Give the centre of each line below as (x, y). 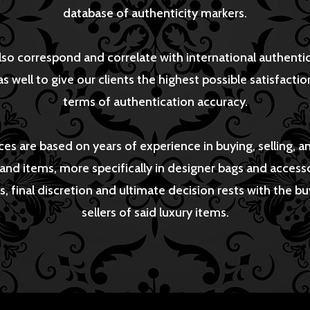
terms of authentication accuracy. (155, 101)
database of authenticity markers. (155, 13)
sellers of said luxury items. (155, 212)
